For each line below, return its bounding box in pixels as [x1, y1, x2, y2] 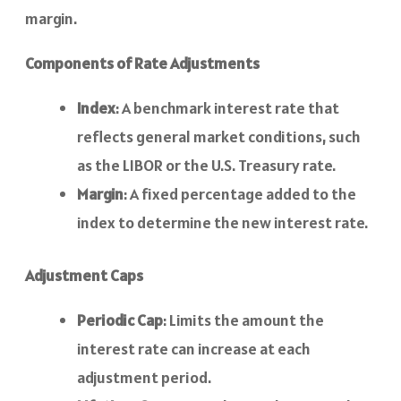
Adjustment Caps [25, 265, 143, 286]
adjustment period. [77, 367, 211, 388]
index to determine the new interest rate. [77, 212, 368, 234]
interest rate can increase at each [77, 338, 311, 360]
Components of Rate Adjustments [25, 53, 260, 74]
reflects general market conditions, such [77, 126, 361, 148]
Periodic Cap [77, 310, 163, 331]
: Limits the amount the [163, 310, 324, 331]
